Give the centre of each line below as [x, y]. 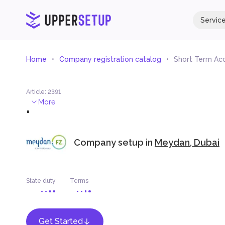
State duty [41, 181]
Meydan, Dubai [187, 142]
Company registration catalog [110, 59]
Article [35, 92]
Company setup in [114, 142]
